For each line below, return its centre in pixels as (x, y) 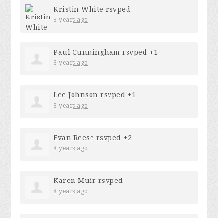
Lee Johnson (76, 95)
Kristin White (79, 9)
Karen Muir (75, 181)
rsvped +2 (113, 138)
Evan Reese (74, 138)
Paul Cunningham (87, 52)
